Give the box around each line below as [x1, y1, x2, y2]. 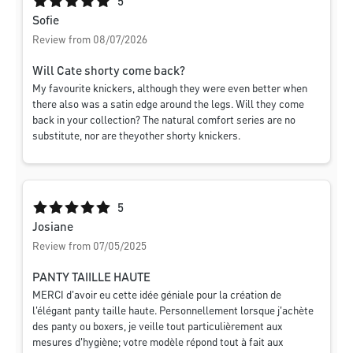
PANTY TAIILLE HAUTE [32, 272, 150, 285]
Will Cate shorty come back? [32, 65, 185, 79]
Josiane [32, 221, 73, 235]
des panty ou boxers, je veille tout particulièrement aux [32, 321, 282, 333]
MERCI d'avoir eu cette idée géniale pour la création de [32, 290, 281, 302]
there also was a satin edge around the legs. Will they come [32, 99, 304, 111]
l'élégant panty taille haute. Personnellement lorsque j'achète [32, 306, 314, 318]
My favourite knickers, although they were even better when [32, 84, 307, 95]
